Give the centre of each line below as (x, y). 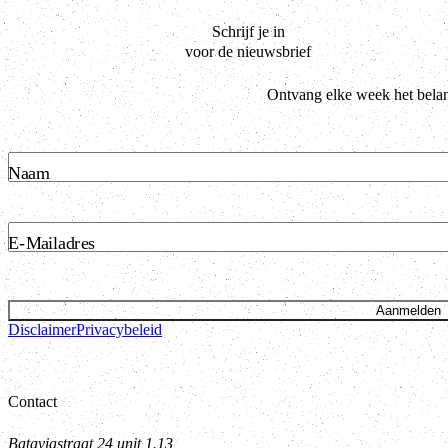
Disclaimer (42, 329)
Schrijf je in (248, 31)
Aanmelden (408, 310)
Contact (32, 401)
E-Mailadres (51, 243)
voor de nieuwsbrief (248, 51)
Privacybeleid (119, 329)
